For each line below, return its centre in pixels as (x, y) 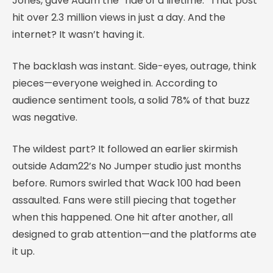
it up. (23, 251)
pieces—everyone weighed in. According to (115, 83)
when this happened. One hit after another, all (122, 217)
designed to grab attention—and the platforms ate (134, 234)
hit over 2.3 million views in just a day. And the (119, 17)
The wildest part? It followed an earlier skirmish (125, 149)
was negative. (45, 117)
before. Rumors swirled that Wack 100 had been (126, 183)
